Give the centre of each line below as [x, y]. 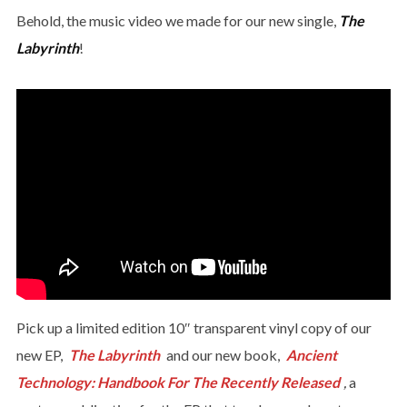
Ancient [311, 354]
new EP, [40, 354]
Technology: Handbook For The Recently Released [178, 382]
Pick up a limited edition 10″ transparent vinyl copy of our [194, 327]
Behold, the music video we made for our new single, [177, 20]
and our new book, [223, 354]
